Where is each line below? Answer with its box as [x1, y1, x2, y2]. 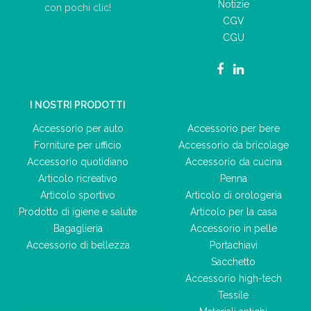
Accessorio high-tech [185, 273, 282, 284]
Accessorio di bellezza [26, 239, 130, 251]
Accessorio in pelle [190, 223, 277, 234]
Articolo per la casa [190, 206, 277, 217]
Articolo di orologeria [185, 190, 282, 201]
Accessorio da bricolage [178, 140, 289, 151]
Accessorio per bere [187, 123, 280, 134]
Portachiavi [209, 239, 258, 251]
